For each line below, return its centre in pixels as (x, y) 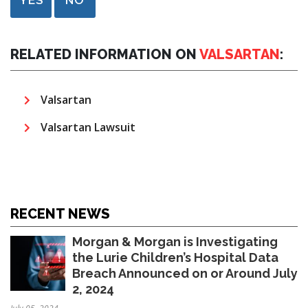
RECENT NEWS (60, 213)
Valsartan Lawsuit (88, 127)
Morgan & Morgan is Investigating (175, 241)
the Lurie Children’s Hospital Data (175, 257)
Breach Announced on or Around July (185, 273)
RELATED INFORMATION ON (105, 54)
